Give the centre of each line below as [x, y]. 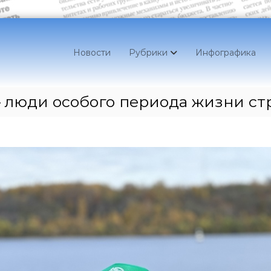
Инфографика [226, 52]
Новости [92, 52]
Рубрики [148, 52]
